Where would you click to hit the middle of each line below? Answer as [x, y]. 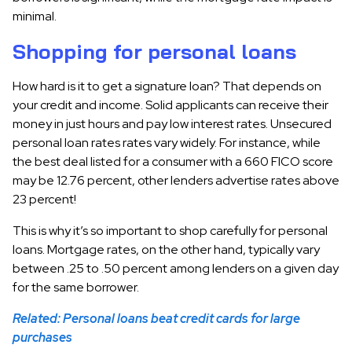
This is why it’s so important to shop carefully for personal [170, 231]
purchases [42, 337]
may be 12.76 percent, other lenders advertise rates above [176, 180]
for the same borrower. [76, 287]
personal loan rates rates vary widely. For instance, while [167, 143]
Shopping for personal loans [154, 51]
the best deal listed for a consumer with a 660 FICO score [173, 161]
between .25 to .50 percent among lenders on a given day [176, 268]
